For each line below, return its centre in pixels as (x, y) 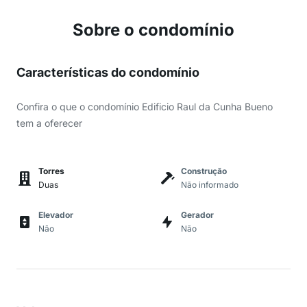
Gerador (197, 215)
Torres (51, 171)
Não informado (210, 185)
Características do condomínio (108, 72)
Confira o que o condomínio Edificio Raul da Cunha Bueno (145, 107)
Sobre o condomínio (153, 30)
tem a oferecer (49, 123)
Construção (204, 171)
